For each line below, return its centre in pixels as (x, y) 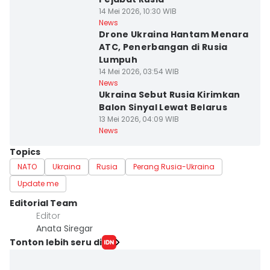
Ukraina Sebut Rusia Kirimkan (169, 95)
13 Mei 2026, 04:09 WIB (139, 119)
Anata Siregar (64, 228)
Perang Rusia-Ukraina (174, 167)
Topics (25, 152)
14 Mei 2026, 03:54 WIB (139, 71)
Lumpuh (118, 60)
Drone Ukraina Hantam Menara (174, 34)
